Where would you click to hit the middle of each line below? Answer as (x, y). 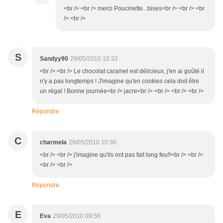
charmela (53, 143)
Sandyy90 (54, 59)
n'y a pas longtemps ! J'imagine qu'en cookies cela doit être (119, 81)
